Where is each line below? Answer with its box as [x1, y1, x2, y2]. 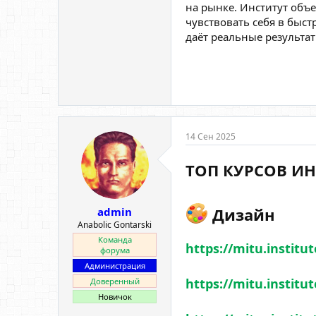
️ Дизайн [208, 203, 276, 225]
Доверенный [90, 275, 140, 286]
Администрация [84, 260, 145, 271]
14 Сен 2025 [186, 130, 236, 143]
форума [99, 244, 130, 255]
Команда [97, 233, 132, 245]
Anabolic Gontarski [78, 218, 152, 231]
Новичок [97, 291, 132, 302]
